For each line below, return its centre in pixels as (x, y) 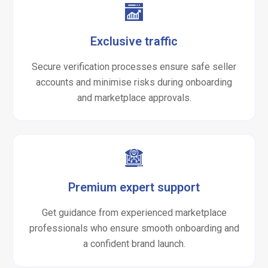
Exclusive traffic (134, 41)
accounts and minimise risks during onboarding (134, 82)
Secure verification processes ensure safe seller (134, 67)
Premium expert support (134, 187)
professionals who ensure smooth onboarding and (134, 228)
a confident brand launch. (134, 244)
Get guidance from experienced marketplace (134, 213)
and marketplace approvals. (134, 98)
